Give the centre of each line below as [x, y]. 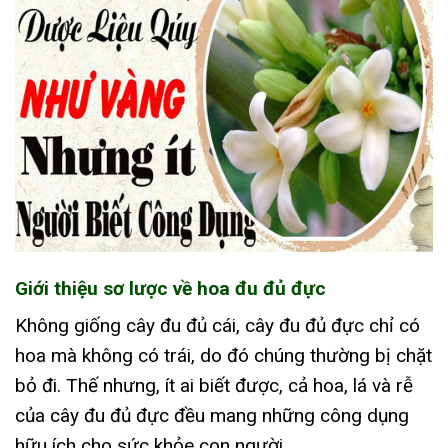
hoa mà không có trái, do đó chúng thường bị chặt [223, 355]
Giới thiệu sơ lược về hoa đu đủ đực [170, 289]
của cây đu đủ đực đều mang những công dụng [212, 415]
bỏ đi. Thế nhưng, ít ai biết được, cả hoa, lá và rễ [214, 385]
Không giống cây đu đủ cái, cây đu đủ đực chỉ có [217, 325]
